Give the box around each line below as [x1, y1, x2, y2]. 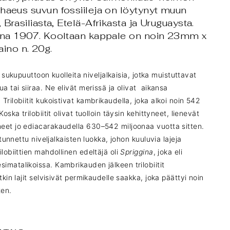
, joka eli [153, 147, 183, 157]
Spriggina [120, 147, 154, 157]
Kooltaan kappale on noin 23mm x [43, 30, 207, 42]
